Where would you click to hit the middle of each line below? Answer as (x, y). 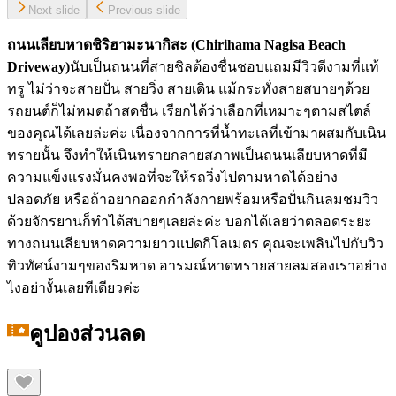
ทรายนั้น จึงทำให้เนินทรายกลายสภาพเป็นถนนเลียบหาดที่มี (187, 156)
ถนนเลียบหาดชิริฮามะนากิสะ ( (101, 45)
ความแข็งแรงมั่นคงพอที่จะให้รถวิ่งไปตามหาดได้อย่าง (172, 178)
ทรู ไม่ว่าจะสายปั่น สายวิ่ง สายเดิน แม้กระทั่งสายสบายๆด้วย (188, 89)
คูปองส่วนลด (88, 335)
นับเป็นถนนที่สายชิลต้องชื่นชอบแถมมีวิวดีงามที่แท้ (225, 67)
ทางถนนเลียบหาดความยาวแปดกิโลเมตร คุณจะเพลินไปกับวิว (195, 244)
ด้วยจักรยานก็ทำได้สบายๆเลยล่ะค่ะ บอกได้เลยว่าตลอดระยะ (190, 222)
